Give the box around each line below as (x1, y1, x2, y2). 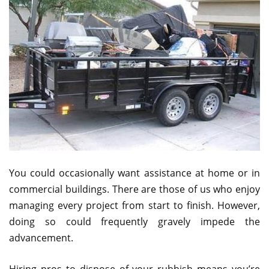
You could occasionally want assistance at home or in (9, 166, 260, 180)
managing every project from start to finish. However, (9, 198, 260, 212)
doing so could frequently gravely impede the (9, 214, 260, 228)
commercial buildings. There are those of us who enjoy (9, 182, 260, 196)
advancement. (9, 231, 73, 244)
